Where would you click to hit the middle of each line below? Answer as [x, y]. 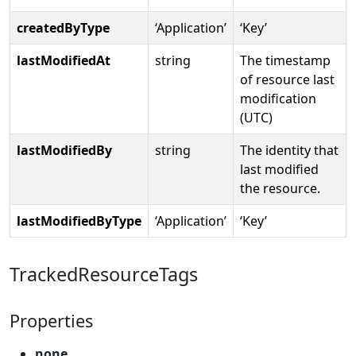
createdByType [63, 27]
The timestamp [285, 60]
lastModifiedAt [64, 60]
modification [278, 98]
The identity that [289, 150]
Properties [51, 320]
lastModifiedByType [79, 221]
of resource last [287, 79]
